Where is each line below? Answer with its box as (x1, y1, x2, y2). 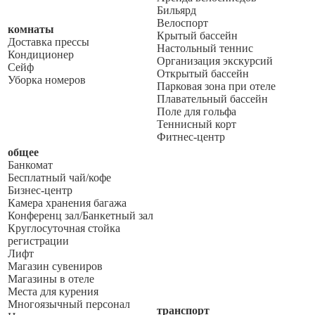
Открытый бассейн (157, 67, 249, 79)
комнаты (8, 22, 54, 35)
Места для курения (8, 285, 98, 297)
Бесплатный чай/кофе (8, 171, 111, 184)
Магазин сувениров (8, 259, 103, 272)
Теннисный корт (157, 117, 236, 130)
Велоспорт (157, 16, 208, 29)
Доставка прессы (8, 35, 89, 48)
